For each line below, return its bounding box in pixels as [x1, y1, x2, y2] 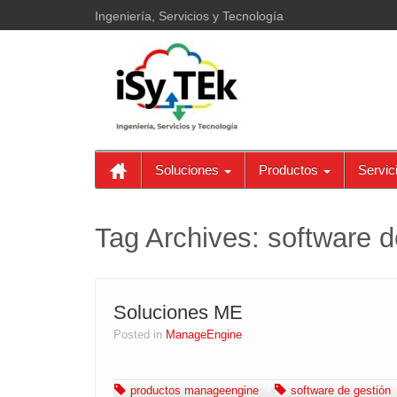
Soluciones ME [113, 301, 243, 323]
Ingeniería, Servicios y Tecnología [95, 9, 284, 23]
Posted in [113, 329, 166, 341]
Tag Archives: [95, 222, 268, 253]
